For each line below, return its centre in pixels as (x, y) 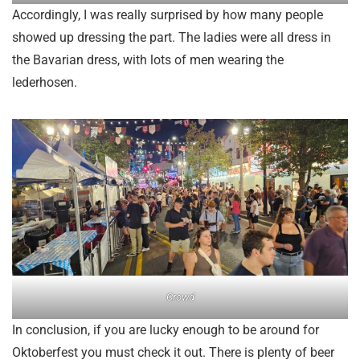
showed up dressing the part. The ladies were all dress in (172, 37)
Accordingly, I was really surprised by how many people (168, 14)
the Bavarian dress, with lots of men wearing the (148, 59)
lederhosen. (45, 82)
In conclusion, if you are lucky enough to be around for (166, 330)
